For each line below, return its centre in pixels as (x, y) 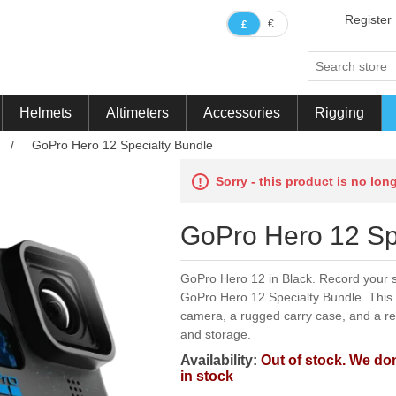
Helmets (45, 113)
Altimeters (137, 113)
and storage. (216, 334)
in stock (207, 376)
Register (368, 19)
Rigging (339, 113)
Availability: (219, 360)
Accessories (241, 113)
